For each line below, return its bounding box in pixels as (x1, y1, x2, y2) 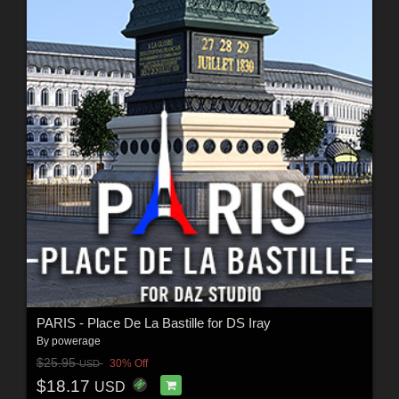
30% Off (109, 356, 148, 370)
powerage (51, 335, 101, 348)
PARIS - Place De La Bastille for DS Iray (36, 315, 271, 331)
